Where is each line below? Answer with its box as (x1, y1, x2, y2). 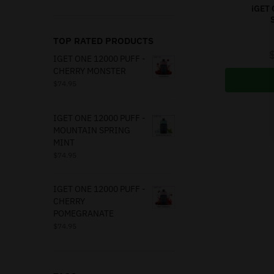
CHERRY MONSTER (53, 65, 126, 77)
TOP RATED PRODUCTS (53, 35, 154, 47)
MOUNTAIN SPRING (53, 124, 130, 136)
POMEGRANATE (53, 208, 114, 220)
